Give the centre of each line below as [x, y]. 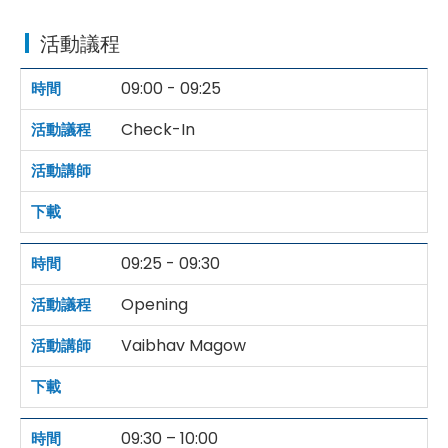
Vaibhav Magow [183, 346]
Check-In [158, 130]
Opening [154, 305]
